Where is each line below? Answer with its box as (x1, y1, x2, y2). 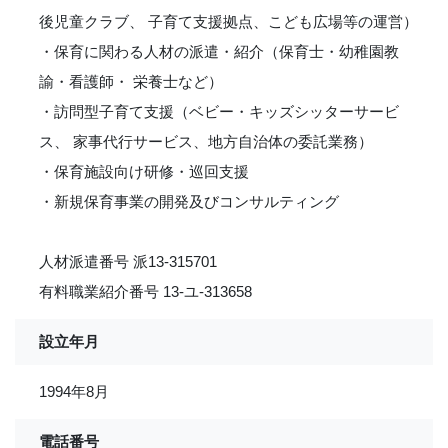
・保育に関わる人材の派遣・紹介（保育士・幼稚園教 (39, 43, 399, 60)
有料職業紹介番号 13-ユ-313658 (39, 283, 252, 300)
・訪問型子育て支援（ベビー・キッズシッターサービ (39, 103, 399, 120)
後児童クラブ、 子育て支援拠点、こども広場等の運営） (39, 13, 418, 30)
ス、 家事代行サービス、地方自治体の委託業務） (39, 133, 373, 150)
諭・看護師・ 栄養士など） (39, 73, 223, 90)
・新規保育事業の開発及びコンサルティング (39, 193, 339, 210)
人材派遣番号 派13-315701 (39, 253, 217, 270)
